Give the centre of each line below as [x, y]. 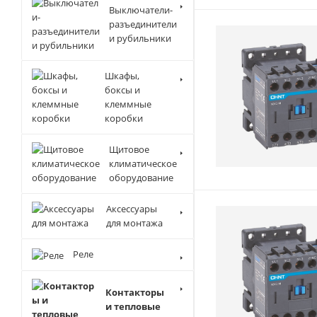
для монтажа [134, 223]
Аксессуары [131, 209]
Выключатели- [141, 10]
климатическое [143, 163]
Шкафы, [122, 76]
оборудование [141, 178]
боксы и [123, 90]
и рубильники [140, 38]
